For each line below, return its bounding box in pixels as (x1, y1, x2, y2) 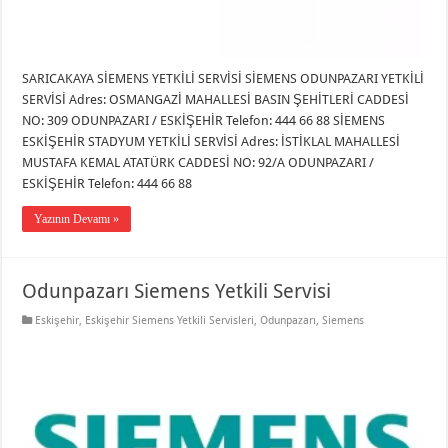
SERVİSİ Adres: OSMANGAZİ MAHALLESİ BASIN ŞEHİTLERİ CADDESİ (22, 92, 410, 108)
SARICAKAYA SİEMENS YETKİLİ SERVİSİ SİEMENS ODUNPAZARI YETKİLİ (22, 71, 425, 87)
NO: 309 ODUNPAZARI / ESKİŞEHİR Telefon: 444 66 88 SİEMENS (22, 113, 386, 129)
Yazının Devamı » (34, 212, 120, 227)
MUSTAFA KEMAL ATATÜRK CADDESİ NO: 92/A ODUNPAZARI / (22, 155, 375, 171)
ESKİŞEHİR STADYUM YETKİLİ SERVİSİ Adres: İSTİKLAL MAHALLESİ (22, 134, 401, 150)
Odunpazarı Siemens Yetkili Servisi (22, 279, 332, 304)
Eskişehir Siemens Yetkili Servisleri (85, 314, 255, 328)
